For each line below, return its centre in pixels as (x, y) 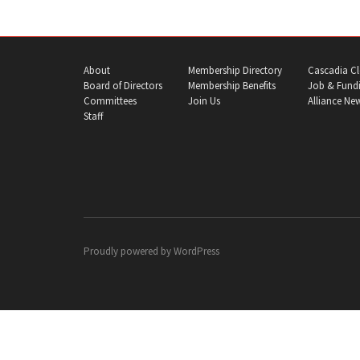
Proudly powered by (129, 252)
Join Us (204, 100)
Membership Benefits (232, 85)
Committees (110, 100)
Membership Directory (235, 70)
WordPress (196, 252)
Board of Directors (123, 85)
